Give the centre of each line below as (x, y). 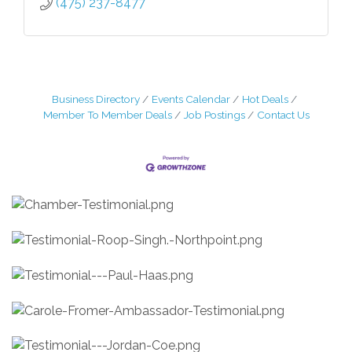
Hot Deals (265, 99)
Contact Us (283, 114)
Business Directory (96, 99)
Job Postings (214, 114)
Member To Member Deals (107, 114)
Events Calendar (191, 99)
